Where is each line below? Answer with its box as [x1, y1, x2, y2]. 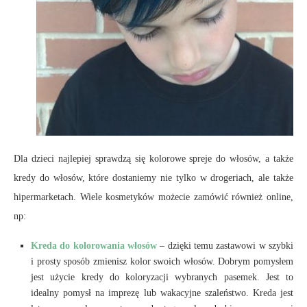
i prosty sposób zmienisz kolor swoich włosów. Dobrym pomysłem [31, 256, 293, 267]
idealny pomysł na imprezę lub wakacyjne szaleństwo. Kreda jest [31, 287, 293, 298]
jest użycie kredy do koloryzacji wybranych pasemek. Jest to [31, 271, 293, 282]
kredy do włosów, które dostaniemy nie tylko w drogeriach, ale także [14, 172, 293, 183]
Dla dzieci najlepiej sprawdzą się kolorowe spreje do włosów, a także [14, 153, 293, 164]
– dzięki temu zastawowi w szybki [157, 240, 293, 251]
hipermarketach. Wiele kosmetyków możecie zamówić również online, [14, 191, 293, 202]
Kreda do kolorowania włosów [31, 240, 157, 251]
